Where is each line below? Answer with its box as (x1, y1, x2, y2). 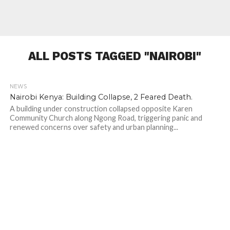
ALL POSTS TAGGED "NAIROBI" (28, 49, 202, 63)
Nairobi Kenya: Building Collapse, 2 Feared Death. (9, 92, 193, 102)
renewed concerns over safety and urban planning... (9, 123, 178, 131)
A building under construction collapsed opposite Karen (9, 104, 193, 113)
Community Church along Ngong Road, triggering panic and (9, 113, 202, 122)
